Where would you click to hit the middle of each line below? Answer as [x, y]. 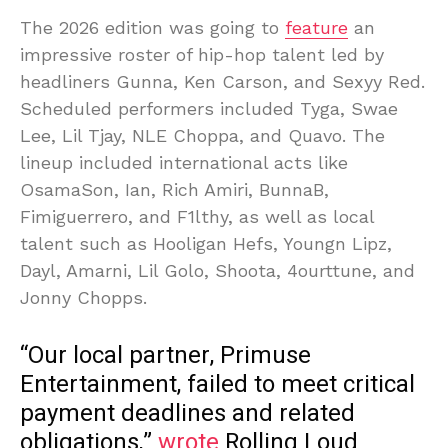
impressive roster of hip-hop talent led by [202, 55]
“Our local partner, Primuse [165, 356]
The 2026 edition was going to [152, 28]
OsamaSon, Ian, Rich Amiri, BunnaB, [174, 190]
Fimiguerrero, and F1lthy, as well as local [197, 217]
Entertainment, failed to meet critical [217, 385]
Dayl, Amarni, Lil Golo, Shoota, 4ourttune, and [217, 271]
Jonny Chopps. [83, 298]
